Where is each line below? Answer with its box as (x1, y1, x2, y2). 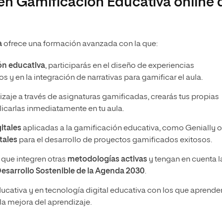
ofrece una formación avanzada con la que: (2, 40, 158, 48)
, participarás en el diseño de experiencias (45, 62, 194, 70)
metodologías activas (67, 156, 147, 164)
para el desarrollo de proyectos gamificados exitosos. (17, 136, 212, 144)
